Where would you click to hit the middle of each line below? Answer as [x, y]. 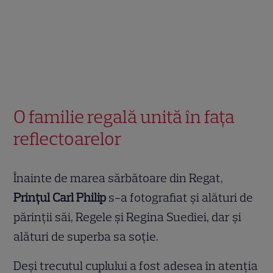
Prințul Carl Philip [60, 198]
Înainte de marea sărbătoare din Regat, [119, 178]
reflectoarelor [68, 139]
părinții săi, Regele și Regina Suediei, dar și [128, 217]
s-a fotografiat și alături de [180, 198]
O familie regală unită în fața [124, 117]
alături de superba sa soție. [86, 237]
